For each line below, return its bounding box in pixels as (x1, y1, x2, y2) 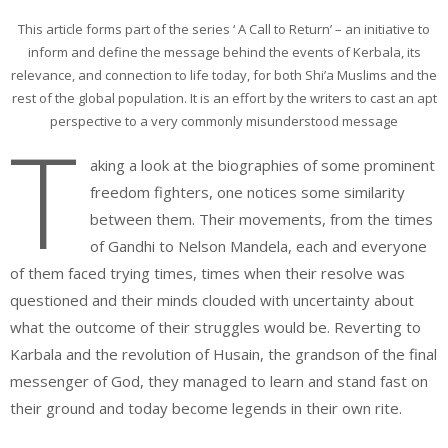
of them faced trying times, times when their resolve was (10, 263, 405, 283)
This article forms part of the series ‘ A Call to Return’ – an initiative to (18, 19, 430, 38)
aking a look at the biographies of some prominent (89, 155, 435, 175)
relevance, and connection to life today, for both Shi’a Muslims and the (11, 65, 437, 84)
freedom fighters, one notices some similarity (89, 182, 405, 202)
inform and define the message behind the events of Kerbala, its (27, 42, 421, 61)
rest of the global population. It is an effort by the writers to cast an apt (11, 88, 437, 107)
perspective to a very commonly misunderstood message (50, 111, 398, 130)
